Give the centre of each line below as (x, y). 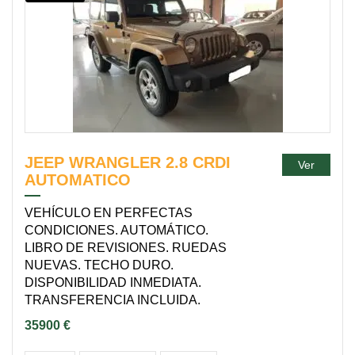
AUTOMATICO (78, 180)
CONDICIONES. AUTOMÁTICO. (116, 230)
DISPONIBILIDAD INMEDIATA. (113, 282)
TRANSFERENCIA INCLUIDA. (113, 300)
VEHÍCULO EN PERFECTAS (109, 213)
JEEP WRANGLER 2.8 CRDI (128, 162)
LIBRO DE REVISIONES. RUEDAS (126, 248)
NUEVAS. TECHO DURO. (99, 265)
